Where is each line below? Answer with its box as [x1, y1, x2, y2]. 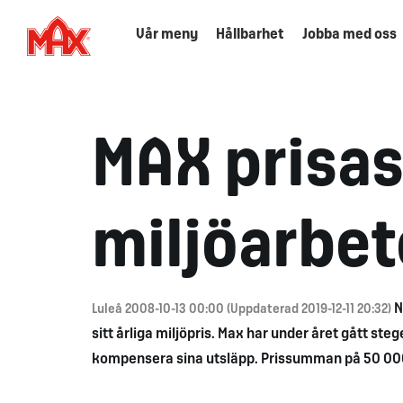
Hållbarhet [215, 28, 284, 41]
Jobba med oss [301, 28, 397, 41]
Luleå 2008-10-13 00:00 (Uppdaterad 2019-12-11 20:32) [92, 304, 394, 316]
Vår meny [135, 28, 198, 41]
